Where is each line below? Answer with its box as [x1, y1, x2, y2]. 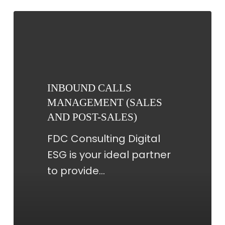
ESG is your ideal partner [47, 147, 171, 162]
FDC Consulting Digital [47, 131, 160, 146]
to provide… [47, 163, 105, 178]
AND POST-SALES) [47, 110, 137, 123]
